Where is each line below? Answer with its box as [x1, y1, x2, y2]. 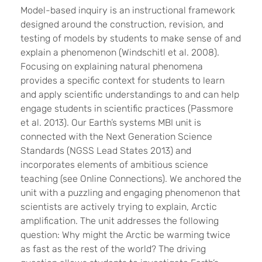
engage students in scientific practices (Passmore [20, 103, 233, 115]
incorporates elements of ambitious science [20, 159, 208, 171]
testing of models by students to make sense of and [20, 33, 241, 44]
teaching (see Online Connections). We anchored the [20, 173, 242, 185]
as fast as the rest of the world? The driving [20, 243, 206, 255]
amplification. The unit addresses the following [20, 215, 219, 227]
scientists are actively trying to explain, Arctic [20, 201, 217, 213]
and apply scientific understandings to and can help [20, 89, 239, 101]
